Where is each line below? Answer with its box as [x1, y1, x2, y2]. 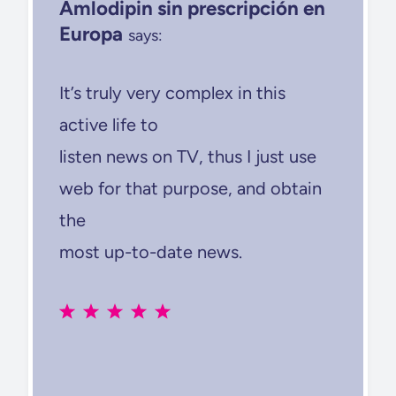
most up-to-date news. [59, 240, 242, 263]
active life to [59, 113, 158, 135]
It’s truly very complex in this [59, 81, 286, 103]
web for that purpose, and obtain [59, 177, 322, 199]
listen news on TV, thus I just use [59, 145, 316, 167]
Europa [59, 21, 123, 46]
